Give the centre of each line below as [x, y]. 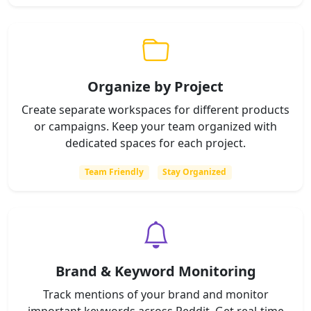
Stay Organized [195, 172]
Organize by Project [155, 87]
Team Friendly [114, 172]
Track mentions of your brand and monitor [155, 294]
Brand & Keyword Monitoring [155, 271]
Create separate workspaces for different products [155, 110]
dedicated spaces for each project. [155, 143]
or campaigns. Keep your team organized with [155, 127]
